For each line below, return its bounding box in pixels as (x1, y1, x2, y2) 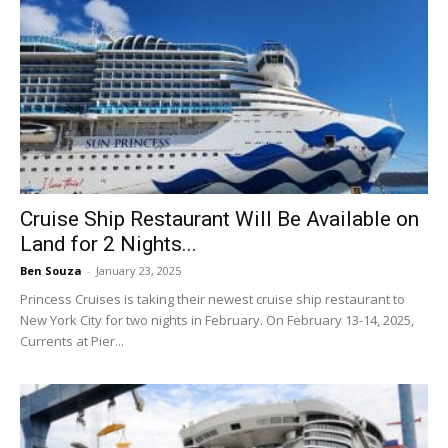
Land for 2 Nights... (20, 232, 197, 257)
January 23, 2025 (96, 263, 181, 279)
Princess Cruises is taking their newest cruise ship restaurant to (20, 290, 405, 309)
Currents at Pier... (20, 332, 124, 351)
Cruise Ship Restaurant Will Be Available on (20, 207, 419, 232)
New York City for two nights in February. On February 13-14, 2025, (20, 311, 414, 330)
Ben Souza (20, 263, 82, 279)
